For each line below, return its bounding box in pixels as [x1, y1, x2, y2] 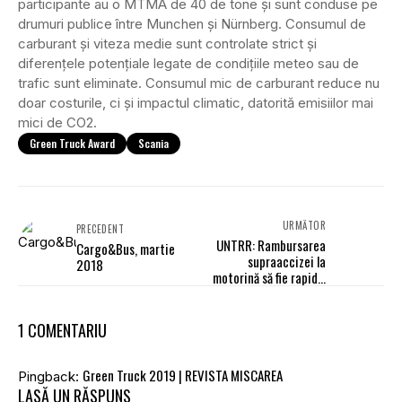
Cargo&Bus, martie [76, 239, 175, 259]
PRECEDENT [76, 222, 124, 237]
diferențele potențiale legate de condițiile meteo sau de [18, 55, 359, 73]
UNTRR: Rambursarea [216, 235, 326, 256]
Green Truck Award [30, 135, 115, 152]
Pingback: [18, 368, 83, 386]
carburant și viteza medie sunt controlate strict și [18, 35, 317, 53]
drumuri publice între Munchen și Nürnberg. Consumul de [18, 15, 366, 33]
